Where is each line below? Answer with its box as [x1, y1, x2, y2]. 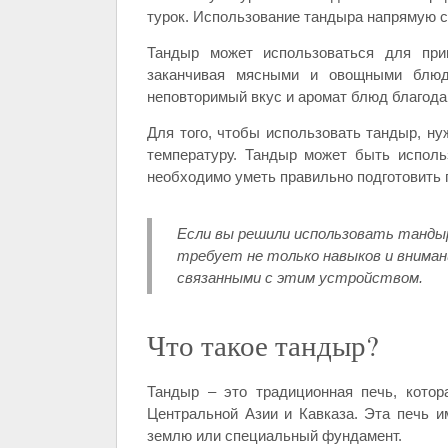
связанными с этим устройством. [177, 269, 423, 286]
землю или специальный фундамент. [147, 427, 402, 444]
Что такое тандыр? [147, 326, 379, 364]
